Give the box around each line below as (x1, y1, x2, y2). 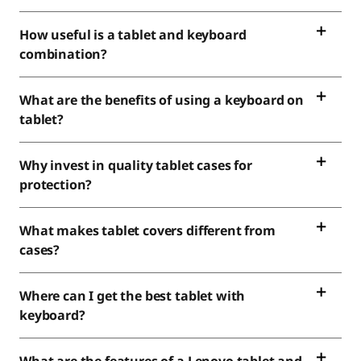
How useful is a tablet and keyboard (19, 26, 247, 44)
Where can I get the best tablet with (19, 287, 246, 305)
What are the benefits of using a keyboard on (19, 91, 304, 109)
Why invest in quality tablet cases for (19, 156, 252, 174)
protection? (19, 176, 93, 193)
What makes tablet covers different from (19, 222, 276, 239)
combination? (19, 45, 108, 63)
